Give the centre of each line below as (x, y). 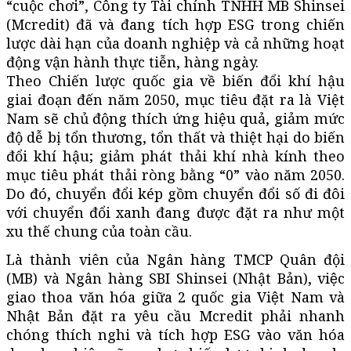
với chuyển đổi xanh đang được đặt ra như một (175, 212)
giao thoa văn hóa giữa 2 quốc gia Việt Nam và (175, 297)
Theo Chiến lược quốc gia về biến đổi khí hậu (175, 80)
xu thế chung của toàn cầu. (99, 231)
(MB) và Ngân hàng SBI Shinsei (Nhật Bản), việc (175, 278)
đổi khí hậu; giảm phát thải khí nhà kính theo (175, 156)
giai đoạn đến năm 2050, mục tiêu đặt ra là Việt (175, 99)
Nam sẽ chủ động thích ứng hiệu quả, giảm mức (175, 118)
